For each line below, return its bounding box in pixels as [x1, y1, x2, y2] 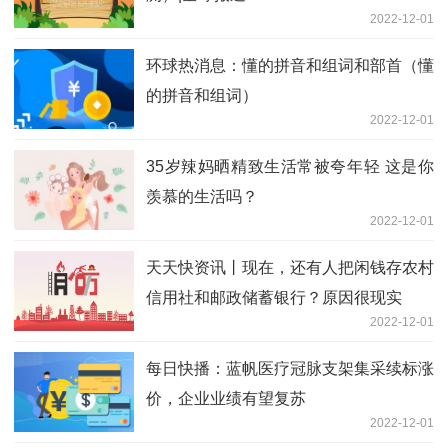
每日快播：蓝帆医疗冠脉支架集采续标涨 [146, 359, 434, 377]
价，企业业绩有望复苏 [146, 389, 306, 407]
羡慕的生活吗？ [146, 187, 258, 205]
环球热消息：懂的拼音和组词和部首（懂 [146, 56, 434, 74]
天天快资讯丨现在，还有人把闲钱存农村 [146, 258, 434, 276]
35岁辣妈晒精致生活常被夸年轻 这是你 [146, 157, 434, 175]
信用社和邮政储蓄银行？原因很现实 [146, 288, 402, 306]
